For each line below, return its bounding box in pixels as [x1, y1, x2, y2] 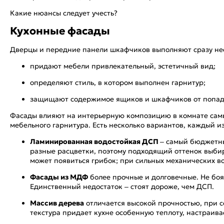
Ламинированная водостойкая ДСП [30, 136, 160, 146]
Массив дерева [30, 198, 84, 207]
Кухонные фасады [10, 24, 110, 38]
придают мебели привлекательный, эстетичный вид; [30, 61, 215, 70]
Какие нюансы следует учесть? [10, 8, 117, 17]
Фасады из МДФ [30, 172, 88, 181]
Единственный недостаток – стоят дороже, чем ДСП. [30, 181, 214, 191]
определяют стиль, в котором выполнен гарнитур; [30, 77, 205, 87]
